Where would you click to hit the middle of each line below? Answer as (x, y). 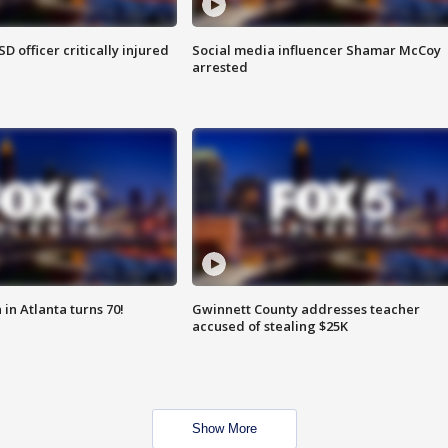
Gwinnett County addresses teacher (305, 309)
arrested (219, 67)
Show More (224, 429)
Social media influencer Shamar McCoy (316, 50)
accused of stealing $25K (269, 326)
